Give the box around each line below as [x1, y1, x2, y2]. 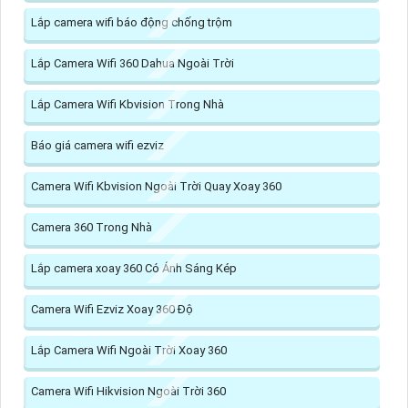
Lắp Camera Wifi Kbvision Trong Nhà [31, 97, 224, 111]
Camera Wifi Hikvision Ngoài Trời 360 [31, 383, 226, 398]
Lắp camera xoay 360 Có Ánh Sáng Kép [31, 260, 237, 275]
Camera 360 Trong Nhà [31, 219, 152, 234]
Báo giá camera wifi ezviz [31, 138, 164, 152]
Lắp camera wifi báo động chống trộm [31, 15, 232, 29]
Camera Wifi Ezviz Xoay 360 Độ [31, 301, 193, 316]
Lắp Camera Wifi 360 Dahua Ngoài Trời [31, 56, 234, 70]
